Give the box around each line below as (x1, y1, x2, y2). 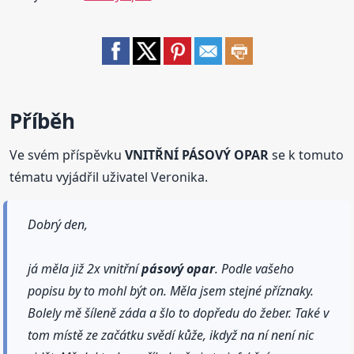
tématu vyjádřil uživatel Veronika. (9, 168, 209, 186)
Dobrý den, (28, 216, 88, 234)
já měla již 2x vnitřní (28, 260, 142, 278)
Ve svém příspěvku (9, 146, 126, 164)
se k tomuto (269, 146, 345, 164)
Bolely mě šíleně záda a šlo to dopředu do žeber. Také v (28, 304, 330, 322)
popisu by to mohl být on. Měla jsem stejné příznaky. (28, 282, 314, 300)
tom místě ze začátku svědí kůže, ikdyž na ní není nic (28, 326, 314, 345)
